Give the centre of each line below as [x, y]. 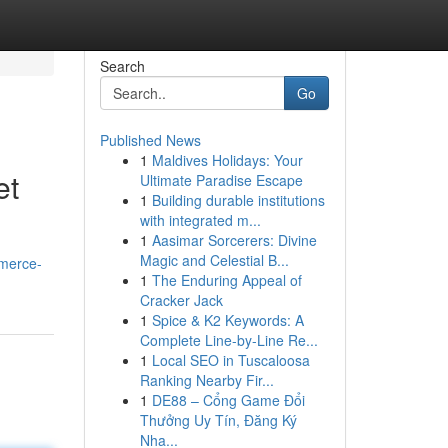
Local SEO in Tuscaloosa [230, 360]
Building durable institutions [238, 200]
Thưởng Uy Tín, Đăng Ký [218, 420]
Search [122, 66]
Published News [150, 140]
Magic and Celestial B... [214, 260]
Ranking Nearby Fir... [206, 380]
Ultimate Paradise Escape [221, 180]
